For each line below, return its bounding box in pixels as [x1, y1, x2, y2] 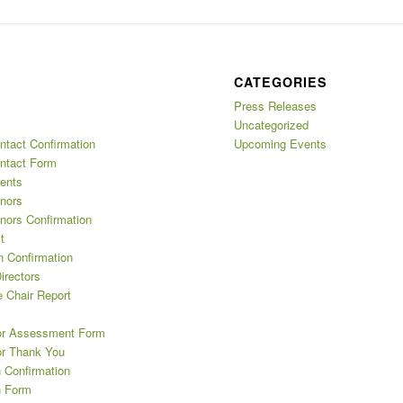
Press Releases [234, 97, 318, 115]
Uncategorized [234, 116, 309, 134]
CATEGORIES [234, 73, 328, 92]
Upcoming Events [234, 135, 327, 153]
